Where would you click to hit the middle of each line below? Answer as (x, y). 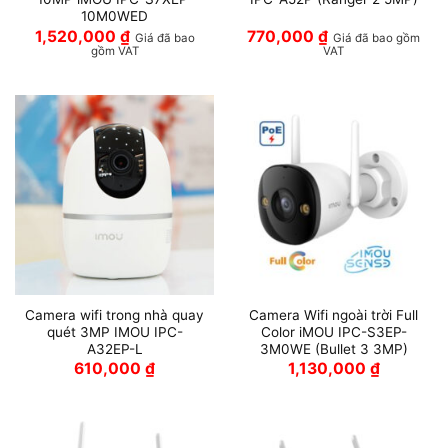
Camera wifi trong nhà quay (114, 315)
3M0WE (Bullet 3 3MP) (333, 349)
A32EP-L (114, 349)
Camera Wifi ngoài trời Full (333, 315)
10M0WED (114, 16)
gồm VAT (114, 50)
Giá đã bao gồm (376, 37)
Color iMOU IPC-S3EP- (333, 332)
